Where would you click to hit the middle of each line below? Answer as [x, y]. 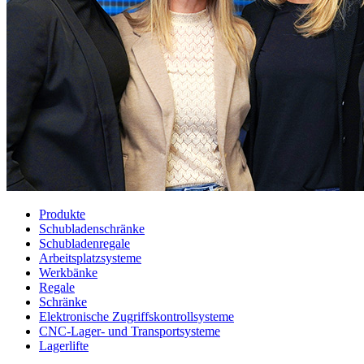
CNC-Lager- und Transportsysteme [130, 331]
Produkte [62, 214]
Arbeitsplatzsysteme [90, 258]
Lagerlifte [64, 346]
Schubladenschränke [92, 229]
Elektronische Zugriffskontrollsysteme [136, 317]
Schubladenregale [84, 244]
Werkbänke [68, 273]
